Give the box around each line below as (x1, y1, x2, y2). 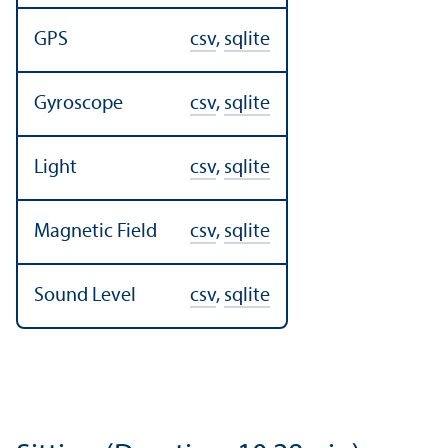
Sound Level (34, 285, 136, 306)
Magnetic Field (34, 221, 157, 242)
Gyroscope (34, 93, 123, 114)
